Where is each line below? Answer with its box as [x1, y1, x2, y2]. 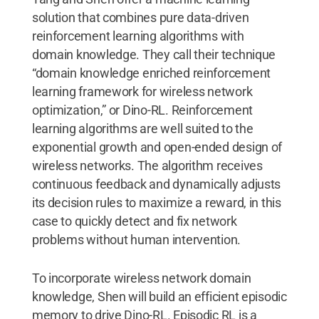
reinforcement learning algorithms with [31, 28, 244, 43]
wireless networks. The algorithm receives [31, 157, 263, 173]
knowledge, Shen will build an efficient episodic [31, 288, 287, 304]
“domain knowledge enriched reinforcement [31, 65, 271, 80]
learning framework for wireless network [31, 83, 253, 99]
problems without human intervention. [31, 231, 241, 247]
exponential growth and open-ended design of [31, 139, 283, 155]
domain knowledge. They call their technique [31, 46, 276, 62]
